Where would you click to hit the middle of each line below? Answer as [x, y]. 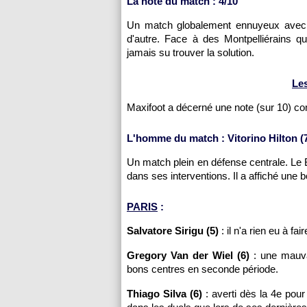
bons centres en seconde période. [202, 269]
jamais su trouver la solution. [191, 52]
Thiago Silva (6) [165, 294]
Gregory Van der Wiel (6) [188, 255]
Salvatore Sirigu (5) [173, 231]
